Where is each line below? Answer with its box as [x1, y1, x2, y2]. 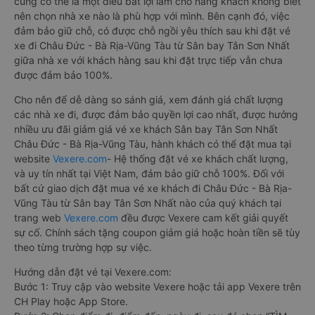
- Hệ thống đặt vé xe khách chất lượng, [107, 152, 288, 165]
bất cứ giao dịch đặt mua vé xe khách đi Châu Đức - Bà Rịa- [14, 181, 292, 194]
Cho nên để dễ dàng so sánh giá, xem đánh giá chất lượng [14, 93, 283, 105]
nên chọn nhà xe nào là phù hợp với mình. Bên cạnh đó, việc [14, 9, 290, 22]
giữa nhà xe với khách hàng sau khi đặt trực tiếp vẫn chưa [14, 53, 283, 66]
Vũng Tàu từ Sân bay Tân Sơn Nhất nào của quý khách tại [14, 196, 281, 209]
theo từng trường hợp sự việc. [14, 240, 152, 253]
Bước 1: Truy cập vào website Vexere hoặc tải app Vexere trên [14, 280, 301, 292]
